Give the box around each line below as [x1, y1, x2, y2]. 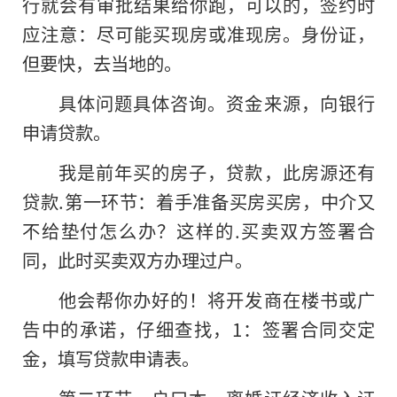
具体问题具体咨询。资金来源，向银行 [58, 89, 375, 116]
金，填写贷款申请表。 [22, 344, 199, 371]
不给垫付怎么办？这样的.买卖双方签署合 [22, 216, 375, 244]
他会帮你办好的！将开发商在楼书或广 [58, 285, 375, 313]
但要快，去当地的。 [22, 49, 182, 76]
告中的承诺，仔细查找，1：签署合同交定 [22, 315, 375, 342]
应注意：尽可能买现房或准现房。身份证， [22, 19, 375, 47]
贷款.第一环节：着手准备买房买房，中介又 [22, 187, 375, 214]
